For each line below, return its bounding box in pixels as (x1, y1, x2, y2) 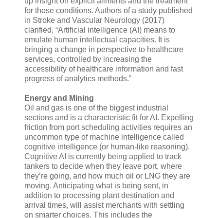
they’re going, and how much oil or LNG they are (24, 171, 190, 180)
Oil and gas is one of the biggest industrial (24, 103, 168, 112)
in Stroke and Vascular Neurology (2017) (24, 16, 164, 24)
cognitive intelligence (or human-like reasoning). (24, 142, 190, 151)
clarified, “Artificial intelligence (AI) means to (24, 25, 175, 34)
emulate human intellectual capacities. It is (24, 35, 170, 44)
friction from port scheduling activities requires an (24, 123, 192, 131)
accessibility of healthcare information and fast (24, 64, 183, 73)
